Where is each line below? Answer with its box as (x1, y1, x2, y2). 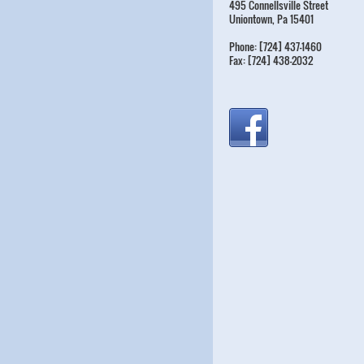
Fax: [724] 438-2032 (229, 51, 313, 68)
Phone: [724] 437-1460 (229, 37, 322, 54)
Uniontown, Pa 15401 (229, 10, 314, 27)
